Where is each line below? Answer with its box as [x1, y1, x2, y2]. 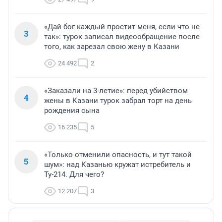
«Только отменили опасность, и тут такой [44, 150, 192, 160]
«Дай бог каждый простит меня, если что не [44, 22, 200, 32]
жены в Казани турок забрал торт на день [44, 96, 192, 106]
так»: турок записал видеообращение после [44, 32, 200, 42]
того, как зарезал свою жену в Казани [44, 42, 179, 52]
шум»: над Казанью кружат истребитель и [44, 160, 191, 169]
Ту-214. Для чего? [44, 170, 104, 179]
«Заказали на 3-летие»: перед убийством [44, 86, 188, 96]
